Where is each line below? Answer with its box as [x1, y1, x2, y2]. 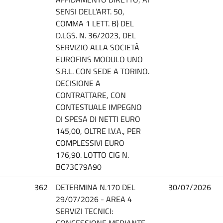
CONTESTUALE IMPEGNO [56, 101, 142, 113]
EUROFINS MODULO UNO [56, 53, 143, 65]
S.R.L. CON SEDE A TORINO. [56, 65, 149, 77]
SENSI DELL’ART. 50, [56, 5, 124, 17]
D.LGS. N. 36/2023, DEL [56, 29, 136, 41]
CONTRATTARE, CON [56, 89, 126, 101]
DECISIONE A [56, 77, 101, 89]
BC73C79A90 [56, 160, 102, 173]
